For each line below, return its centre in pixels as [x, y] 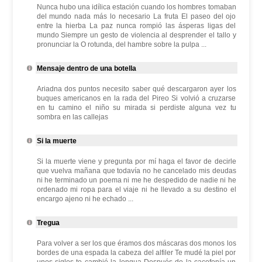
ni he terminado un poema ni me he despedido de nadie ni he [136, 180]
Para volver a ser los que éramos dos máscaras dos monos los [136, 243]
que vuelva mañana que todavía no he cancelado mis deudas [136, 171]
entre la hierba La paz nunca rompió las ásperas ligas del [136, 26]
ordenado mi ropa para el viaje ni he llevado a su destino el [136, 189]
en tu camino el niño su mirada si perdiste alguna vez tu [136, 108]
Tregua [48, 223]
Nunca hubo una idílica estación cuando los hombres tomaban [136, 7]
